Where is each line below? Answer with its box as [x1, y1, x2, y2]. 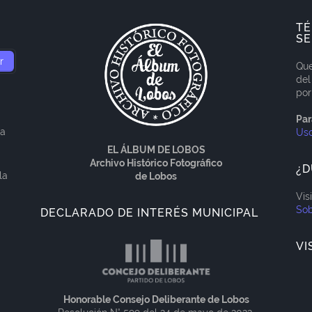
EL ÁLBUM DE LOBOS [107, 143, 205, 155]
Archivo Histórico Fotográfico [90, 157, 222, 169]
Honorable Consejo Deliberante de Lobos [63, 293, 249, 305]
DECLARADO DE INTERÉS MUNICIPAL [40, 205, 258, 219]
